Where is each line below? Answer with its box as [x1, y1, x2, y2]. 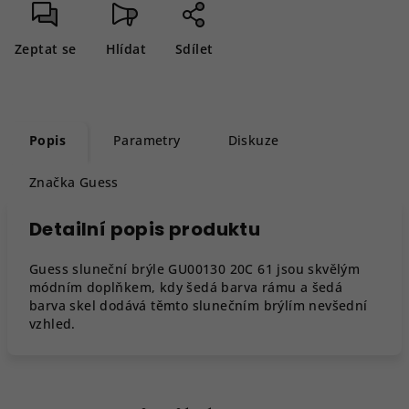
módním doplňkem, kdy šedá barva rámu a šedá [29, 278, 343, 296]
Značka [29, 173, 76, 191]
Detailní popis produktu [29, 216, 261, 242]
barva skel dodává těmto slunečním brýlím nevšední [29, 297, 368, 314]
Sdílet [175, 40, 214, 58]
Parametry [113, 131, 181, 149]
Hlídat [105, 40, 147, 58]
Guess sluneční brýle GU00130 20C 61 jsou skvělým [29, 260, 361, 278]
